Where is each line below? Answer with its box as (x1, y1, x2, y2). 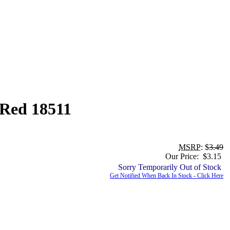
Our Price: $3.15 (165, 151, 223, 161)
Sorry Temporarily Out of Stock (118, 162, 223, 171)
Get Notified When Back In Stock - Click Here (110, 171, 223, 179)
